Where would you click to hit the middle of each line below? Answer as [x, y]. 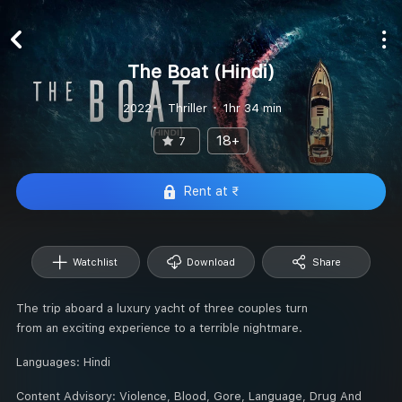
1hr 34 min [252, 108]
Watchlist [96, 262]
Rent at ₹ [212, 191]
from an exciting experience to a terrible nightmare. [159, 328]
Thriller [187, 108]
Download [210, 262]
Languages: [50, 362]
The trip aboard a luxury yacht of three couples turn [162, 308]
